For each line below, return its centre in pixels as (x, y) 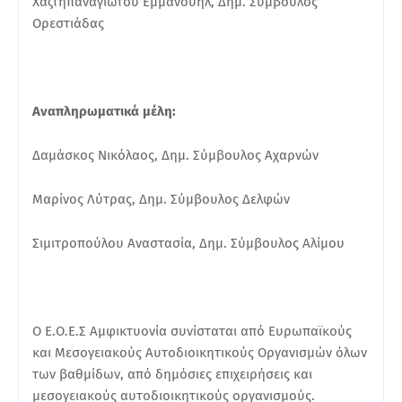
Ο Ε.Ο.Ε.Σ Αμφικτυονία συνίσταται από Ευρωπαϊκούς (192, 331)
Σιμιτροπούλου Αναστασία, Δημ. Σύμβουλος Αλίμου (188, 243)
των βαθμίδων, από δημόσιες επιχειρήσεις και (172, 374)
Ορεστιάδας (68, 23)
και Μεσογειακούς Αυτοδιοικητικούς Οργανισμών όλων (200, 352)
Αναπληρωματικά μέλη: (104, 111)
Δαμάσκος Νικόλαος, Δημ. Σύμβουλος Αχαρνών (175, 155)
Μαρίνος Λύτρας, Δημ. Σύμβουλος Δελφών (163, 199)
